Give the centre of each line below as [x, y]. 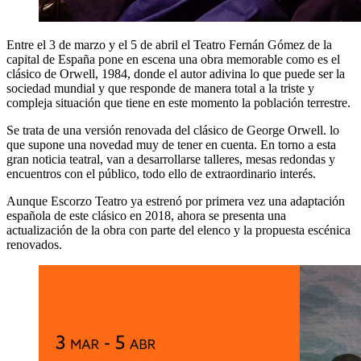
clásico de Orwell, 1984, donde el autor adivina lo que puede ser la [176, 73]
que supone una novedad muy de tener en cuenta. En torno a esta [171, 144]
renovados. [34, 244]
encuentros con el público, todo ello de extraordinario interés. [161, 173]
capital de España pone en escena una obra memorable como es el [173, 59]
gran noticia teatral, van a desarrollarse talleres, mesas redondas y [171, 159]
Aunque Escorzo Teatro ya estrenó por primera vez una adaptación [176, 201]
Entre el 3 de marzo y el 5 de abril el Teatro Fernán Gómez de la [169, 44]
